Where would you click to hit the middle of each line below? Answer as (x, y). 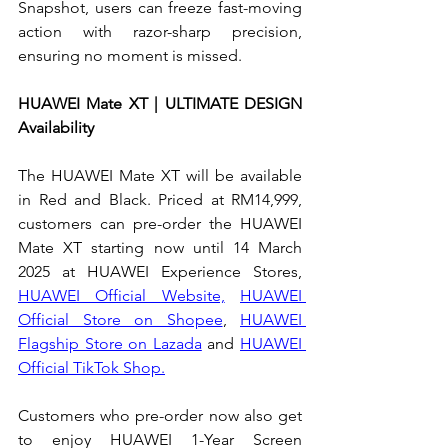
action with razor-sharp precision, (160, 31)
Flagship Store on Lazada (110, 343)
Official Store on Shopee (120, 319)
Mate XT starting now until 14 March (160, 247)
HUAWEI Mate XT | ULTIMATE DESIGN (160, 103)
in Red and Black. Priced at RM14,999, (160, 199)
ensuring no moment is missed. (130, 55)
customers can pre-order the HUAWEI (160, 223)
